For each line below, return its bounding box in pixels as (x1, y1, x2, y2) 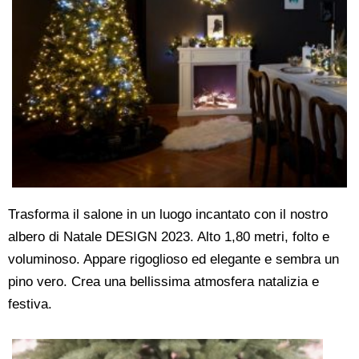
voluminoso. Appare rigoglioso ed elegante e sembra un (8, 252, 339, 268)
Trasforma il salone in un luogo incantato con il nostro (8, 207, 328, 223)
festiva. (8, 296, 52, 313)
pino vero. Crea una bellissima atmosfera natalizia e (8, 274, 319, 290)
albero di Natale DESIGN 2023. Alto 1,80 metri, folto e (8, 229, 329, 245)
